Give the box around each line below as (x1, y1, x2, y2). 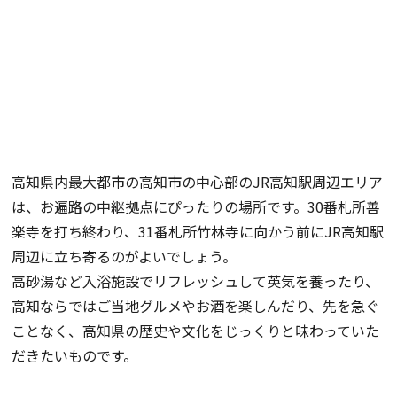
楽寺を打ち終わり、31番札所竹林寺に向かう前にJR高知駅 (12, 220, 385, 242)
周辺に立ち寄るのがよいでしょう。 (12, 245, 237, 267)
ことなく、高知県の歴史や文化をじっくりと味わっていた (12, 319, 380, 341)
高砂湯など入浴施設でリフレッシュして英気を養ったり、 (12, 269, 380, 292)
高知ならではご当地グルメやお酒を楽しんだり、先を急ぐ (12, 294, 380, 316)
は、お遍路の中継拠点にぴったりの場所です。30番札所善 (12, 195, 381, 217)
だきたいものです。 (12, 344, 138, 366)
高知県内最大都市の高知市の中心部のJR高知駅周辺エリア (12, 170, 384, 192)
